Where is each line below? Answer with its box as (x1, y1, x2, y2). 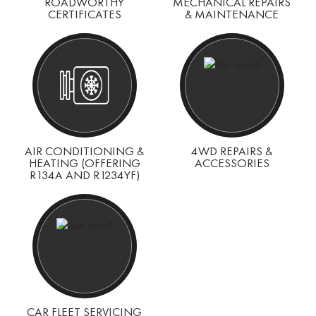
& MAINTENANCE (185, 6, 279, 22)
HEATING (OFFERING (28, 155, 140, 171)
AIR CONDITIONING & (25, 143, 144, 159)
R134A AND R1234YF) (29, 167, 140, 183)
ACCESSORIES (194, 155, 269, 171)
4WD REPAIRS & (191, 143, 272, 159)
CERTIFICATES (47, 6, 121, 22)
